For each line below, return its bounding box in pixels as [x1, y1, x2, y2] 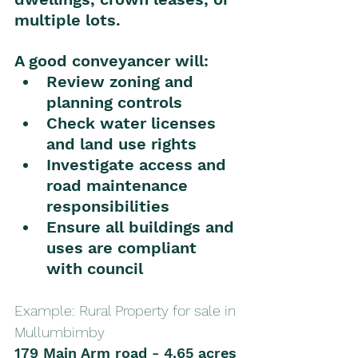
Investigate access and [46, 154, 231, 174]
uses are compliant [46, 237, 201, 257]
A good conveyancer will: [14, 50, 209, 70]
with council [46, 258, 143, 278]
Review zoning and [46, 71, 198, 91]
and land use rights [46, 133, 197, 153]
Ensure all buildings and [46, 217, 239, 237]
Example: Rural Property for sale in [14, 301, 240, 319]
